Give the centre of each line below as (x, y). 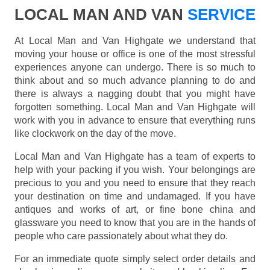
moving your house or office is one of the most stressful (135, 54)
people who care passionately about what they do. (121, 236)
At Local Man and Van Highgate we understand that (135, 41)
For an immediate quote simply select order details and (135, 259)
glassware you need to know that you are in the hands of (135, 223)
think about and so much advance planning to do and (135, 81)
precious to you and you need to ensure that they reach (135, 183)
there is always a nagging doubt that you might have (135, 94)
